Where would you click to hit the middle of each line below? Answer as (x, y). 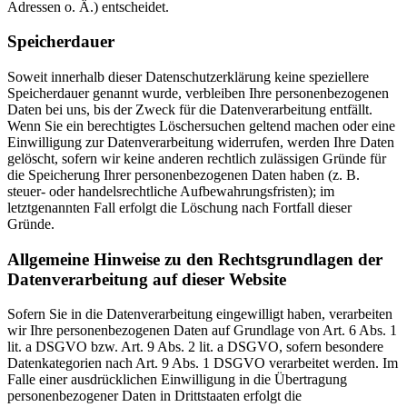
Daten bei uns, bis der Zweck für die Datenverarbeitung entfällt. (190, 109)
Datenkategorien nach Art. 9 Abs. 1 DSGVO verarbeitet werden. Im (203, 363)
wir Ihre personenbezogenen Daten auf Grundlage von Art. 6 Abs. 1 (202, 331)
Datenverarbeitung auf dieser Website (147, 279)
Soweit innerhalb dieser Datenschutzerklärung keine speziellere (188, 77)
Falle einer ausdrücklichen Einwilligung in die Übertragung (177, 380)
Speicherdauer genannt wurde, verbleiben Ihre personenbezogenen (198, 93)
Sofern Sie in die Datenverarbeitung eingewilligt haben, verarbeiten (200, 314)
